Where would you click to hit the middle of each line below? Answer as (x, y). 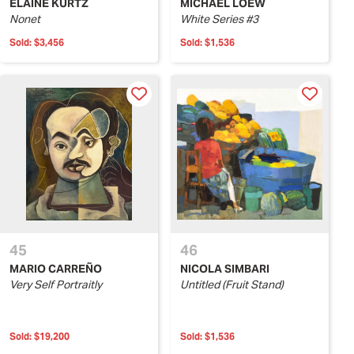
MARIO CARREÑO (56, 268)
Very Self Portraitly (56, 284)
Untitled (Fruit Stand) (232, 284)
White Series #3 (219, 19)
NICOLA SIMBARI (225, 268)
